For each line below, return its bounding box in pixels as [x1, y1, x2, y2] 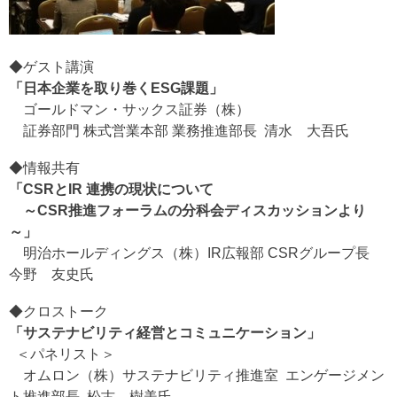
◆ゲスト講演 [9, 59, 94, 74]
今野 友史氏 [9, 267, 94, 282]
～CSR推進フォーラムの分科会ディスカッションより [23, 203, 366, 218]
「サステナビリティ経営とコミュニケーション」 [9, 325, 321, 340]
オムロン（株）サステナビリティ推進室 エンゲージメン [19, 368, 385, 383]
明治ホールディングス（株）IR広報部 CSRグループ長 [19, 245, 373, 261]
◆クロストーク [9, 304, 108, 319]
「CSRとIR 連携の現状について [9, 182, 214, 197]
